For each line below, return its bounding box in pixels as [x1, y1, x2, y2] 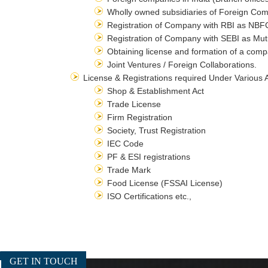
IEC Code [107, 139, 144, 148]
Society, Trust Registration [107, 126, 206, 135]
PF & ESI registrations [107, 152, 190, 162]
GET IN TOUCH [10, 256, 78, 266]
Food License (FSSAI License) [107, 178, 223, 188]
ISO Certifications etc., [107, 191, 191, 201]
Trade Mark [107, 165, 151, 175]
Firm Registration [107, 112, 172, 122]
